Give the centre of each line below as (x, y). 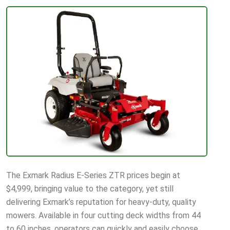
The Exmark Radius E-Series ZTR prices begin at (93, 175)
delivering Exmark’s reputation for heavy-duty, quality (101, 202)
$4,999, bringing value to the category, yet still (90, 188)
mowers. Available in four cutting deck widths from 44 (103, 215)
